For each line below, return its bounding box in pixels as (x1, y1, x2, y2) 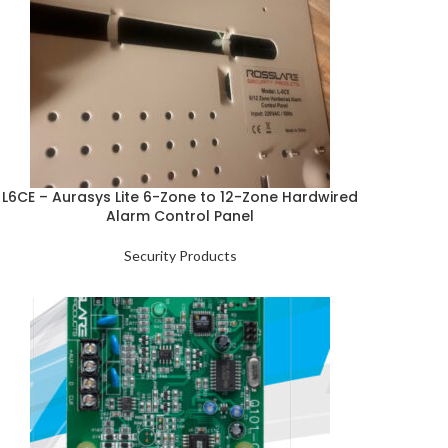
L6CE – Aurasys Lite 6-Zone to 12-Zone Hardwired (2, 187, 358, 207)
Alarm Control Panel (106, 206, 254, 226)
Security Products (123, 247, 237, 264)
